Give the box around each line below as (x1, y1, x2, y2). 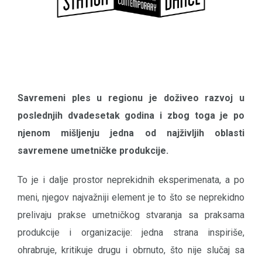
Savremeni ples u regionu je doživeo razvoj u (18, 92, 244, 104)
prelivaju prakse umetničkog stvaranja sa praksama (18, 209, 244, 220)
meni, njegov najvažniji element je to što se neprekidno (18, 191, 244, 203)
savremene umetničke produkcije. (18, 144, 168, 156)
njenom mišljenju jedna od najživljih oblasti (18, 127, 244, 139)
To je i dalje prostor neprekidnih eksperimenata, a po (18, 174, 244, 185)
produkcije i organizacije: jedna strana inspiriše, (18, 226, 244, 238)
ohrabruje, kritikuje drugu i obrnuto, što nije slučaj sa (18, 244, 244, 256)
